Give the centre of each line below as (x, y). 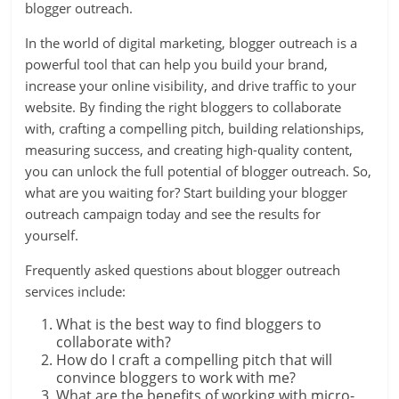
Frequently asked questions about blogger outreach (183, 270)
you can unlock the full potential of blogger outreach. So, (199, 171)
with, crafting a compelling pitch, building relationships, (195, 128)
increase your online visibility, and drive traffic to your (191, 85)
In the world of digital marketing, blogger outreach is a (191, 43)
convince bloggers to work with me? (176, 378)
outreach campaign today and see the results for (173, 214)
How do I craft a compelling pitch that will (195, 360)
